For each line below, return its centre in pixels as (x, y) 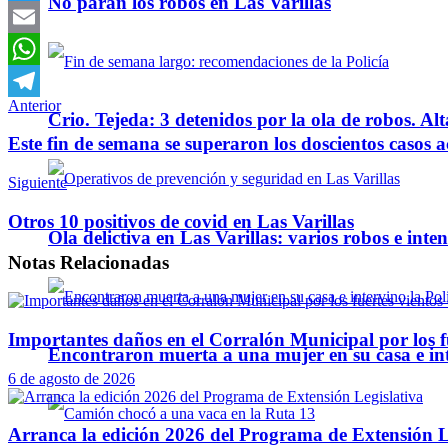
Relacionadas (112, 262)
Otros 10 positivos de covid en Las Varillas (181, 221)
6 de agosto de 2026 (71, 378)
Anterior (34, 105)
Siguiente (37, 183)
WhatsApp (42, 80)
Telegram (37, 112)
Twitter (30, 16)
